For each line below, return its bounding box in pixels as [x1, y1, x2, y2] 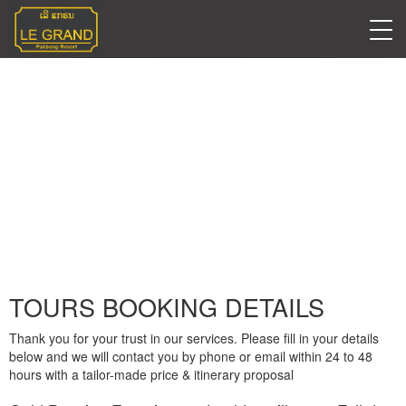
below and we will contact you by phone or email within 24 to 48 [9, 347, 372, 365]
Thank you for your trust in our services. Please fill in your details [9, 329, 379, 347]
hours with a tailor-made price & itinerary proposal [9, 365, 294, 383]
